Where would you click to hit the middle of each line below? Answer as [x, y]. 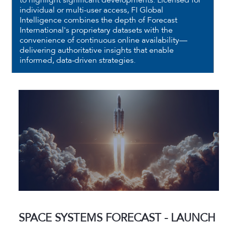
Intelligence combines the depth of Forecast [98, 20]
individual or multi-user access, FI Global [91, 10]
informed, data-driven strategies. [77, 60]
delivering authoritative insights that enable [96, 50]
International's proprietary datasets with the [96, 30]
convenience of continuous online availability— [103, 40]
